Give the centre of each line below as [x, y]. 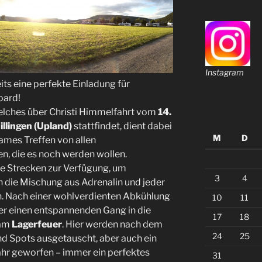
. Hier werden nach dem [112, 224]
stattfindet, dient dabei [122, 126]
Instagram [224, 72]
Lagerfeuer [37, 224]
